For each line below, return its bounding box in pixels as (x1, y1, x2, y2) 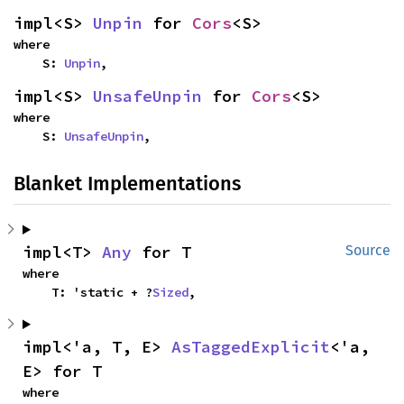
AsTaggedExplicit (171, 336, 330, 357)
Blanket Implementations (14, 171, 241, 196)
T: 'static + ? (51, 284, 152, 300)
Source (345, 242, 390, 259)
